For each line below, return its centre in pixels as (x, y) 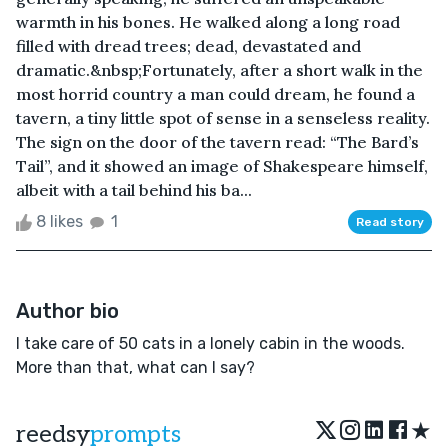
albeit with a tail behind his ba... (134, 189)
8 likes (59, 221)
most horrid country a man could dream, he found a (215, 93)
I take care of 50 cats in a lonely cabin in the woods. (210, 343)
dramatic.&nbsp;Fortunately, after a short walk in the (219, 69)
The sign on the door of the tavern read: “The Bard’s (217, 141)
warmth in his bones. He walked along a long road (208, 21)
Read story (390, 221)
